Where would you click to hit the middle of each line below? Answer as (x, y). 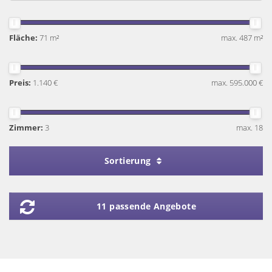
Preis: (20, 83)
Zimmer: (26, 127)
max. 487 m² (242, 38)
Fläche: (23, 38)
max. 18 (250, 127)
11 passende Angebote (146, 206)
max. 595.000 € (237, 83)
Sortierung (129, 161)
